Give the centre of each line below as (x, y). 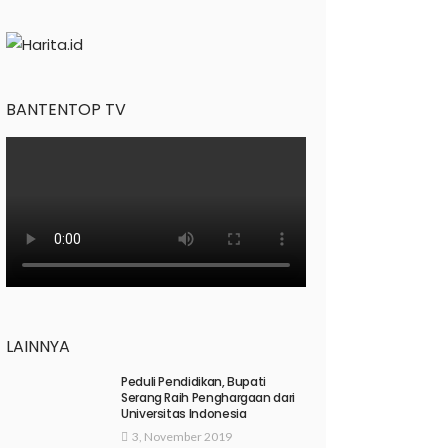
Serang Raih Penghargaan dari (208, 398)
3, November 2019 (182, 437)
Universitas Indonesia (184, 414)
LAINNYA (38, 347)
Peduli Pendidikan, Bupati (193, 382)
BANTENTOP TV (66, 110)
